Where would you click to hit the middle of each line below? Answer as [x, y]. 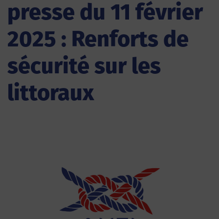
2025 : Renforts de [98, 39]
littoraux [51, 93]
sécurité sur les [84, 66]
